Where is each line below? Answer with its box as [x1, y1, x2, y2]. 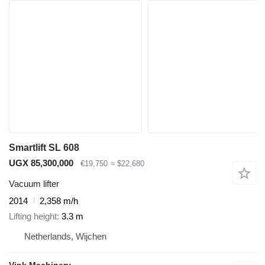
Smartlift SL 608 [9, 143, 79, 153]
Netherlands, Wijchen [24, 231, 106, 242]
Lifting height [9, 211, 57, 222]
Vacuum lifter [9, 178, 59, 189]
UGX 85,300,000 [9, 158, 73, 169]
